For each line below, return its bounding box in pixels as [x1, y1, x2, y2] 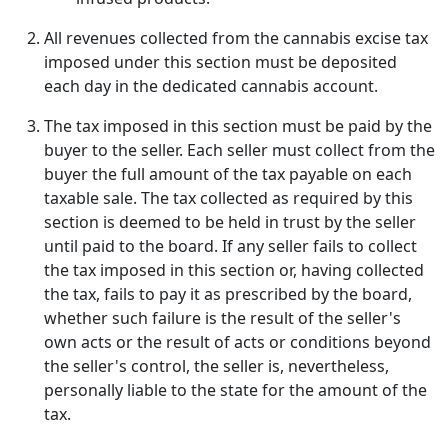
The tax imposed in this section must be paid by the [44, 115, 432, 137]
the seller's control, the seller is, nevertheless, [44, 355, 389, 377]
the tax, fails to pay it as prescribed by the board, [44, 283, 412, 305]
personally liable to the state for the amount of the [44, 379, 427, 401]
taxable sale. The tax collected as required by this [44, 187, 413, 209]
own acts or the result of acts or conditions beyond [44, 331, 431, 353]
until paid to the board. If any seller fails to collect [44, 235, 417, 257]
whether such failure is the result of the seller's [44, 307, 401, 329]
